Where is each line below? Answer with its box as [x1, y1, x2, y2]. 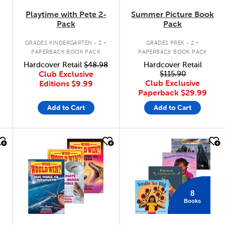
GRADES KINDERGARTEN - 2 [25, 40, 101, 46]
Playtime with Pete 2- [25, 10, 106, 19]
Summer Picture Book [131, 10, 214, 19]
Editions [39, 79, 71, 88]
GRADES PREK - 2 [146, 40, 194, 46]
